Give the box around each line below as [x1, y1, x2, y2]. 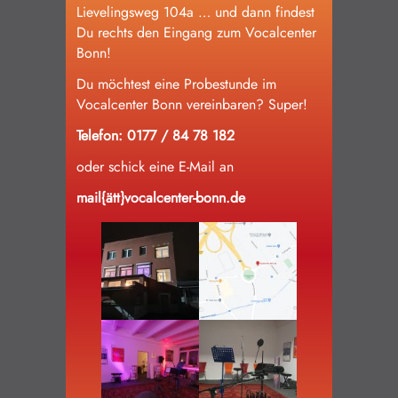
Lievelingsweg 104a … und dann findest [76, 2, 314, 22]
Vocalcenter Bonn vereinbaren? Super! [76, 94, 307, 115]
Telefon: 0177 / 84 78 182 [76, 125, 235, 146]
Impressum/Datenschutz [113, 39, 339, 71]
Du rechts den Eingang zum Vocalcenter [76, 22, 316, 43]
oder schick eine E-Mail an [76, 156, 234, 177]
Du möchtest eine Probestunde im [76, 74, 276, 94]
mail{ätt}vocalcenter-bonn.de [76, 187, 245, 208]
